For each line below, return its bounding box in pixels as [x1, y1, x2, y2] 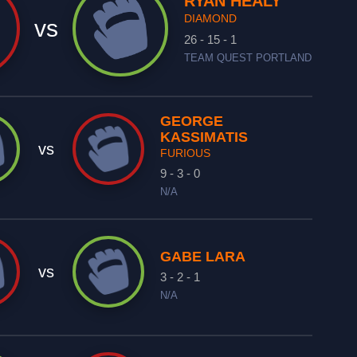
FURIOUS [160, 147, 211, 159]
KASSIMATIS [160, 129, 249, 145]
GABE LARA [160, 249, 246, 265]
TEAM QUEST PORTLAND [184, 53, 312, 64]
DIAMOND [184, 12, 237, 25]
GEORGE [160, 113, 224, 129]
